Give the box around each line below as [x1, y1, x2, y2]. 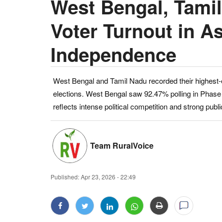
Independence [51, 41, 176, 68]
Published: [51, 172, 79, 181]
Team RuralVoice [90, 139, 154, 151]
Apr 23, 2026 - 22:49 [81, 172, 136, 181]
